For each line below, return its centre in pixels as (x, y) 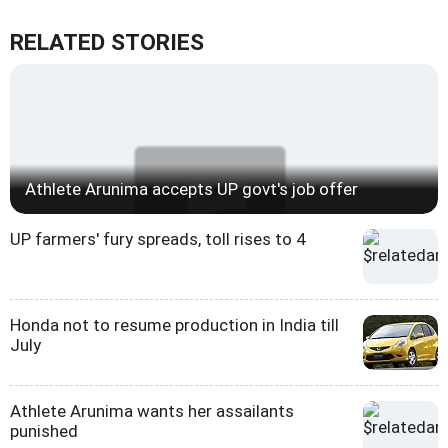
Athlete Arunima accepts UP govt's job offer (191, 188)
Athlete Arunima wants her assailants (152, 410)
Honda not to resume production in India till (174, 324)
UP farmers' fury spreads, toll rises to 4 (158, 238)
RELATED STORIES (107, 42)
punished (44, 430)
